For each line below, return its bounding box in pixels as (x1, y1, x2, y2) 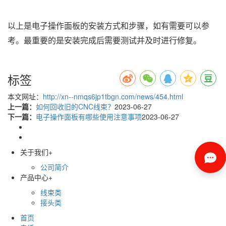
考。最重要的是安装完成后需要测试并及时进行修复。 (8, 36, 201, 45)
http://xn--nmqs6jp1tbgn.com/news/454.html (43, 91, 183, 101)
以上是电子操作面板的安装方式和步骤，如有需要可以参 (8, 21, 209, 30)
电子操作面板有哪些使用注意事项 (36, 111, 142, 122)
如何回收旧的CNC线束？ (36, 101, 115, 111)
